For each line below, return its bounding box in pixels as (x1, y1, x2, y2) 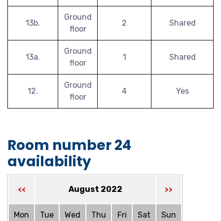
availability (7, 152, 91, 171)
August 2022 (68, 184, 122, 194)
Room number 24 (7, 136, 131, 155)
